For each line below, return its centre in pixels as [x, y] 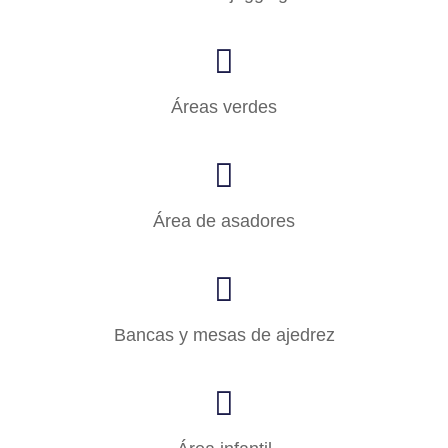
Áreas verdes [224, 106]
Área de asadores [224, 220]
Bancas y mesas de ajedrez [224, 334]
